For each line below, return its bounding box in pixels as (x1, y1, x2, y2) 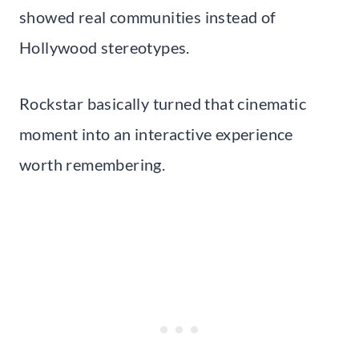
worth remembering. (19, 154, 166, 174)
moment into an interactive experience (19, 123, 293, 143)
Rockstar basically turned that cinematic (19, 93, 306, 113)
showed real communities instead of (19, 6, 276, 26)
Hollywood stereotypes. (19, 37, 190, 57)
